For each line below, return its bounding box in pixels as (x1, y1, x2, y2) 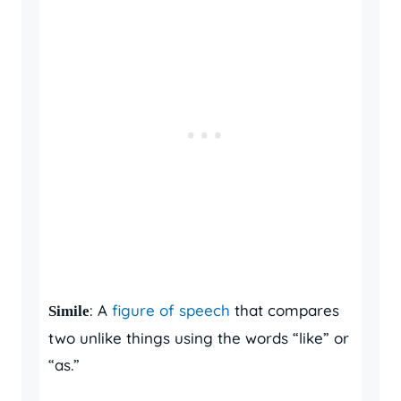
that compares (230, 301, 339, 320)
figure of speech (112, 301, 230, 320)
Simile (48, 303, 90, 320)
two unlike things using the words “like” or (48, 328, 349, 347)
